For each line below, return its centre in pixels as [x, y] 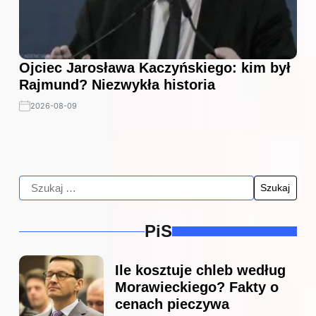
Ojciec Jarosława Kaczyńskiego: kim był [155, 68]
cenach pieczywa [172, 304]
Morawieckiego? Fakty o [197, 287]
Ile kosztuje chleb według [200, 271]
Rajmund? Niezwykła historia [117, 85]
